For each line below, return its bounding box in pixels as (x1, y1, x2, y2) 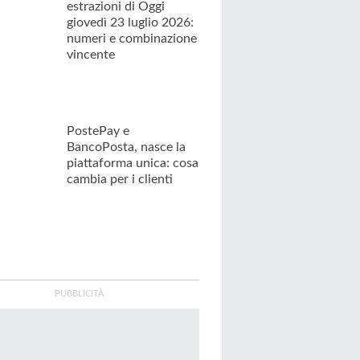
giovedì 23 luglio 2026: (67, 15, 194, 29)
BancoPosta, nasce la (67, 140, 186, 153)
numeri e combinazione (67, 31, 197, 45)
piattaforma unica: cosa (67, 156, 198, 170)
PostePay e (67, 124, 129, 137)
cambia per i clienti (67, 172, 173, 186)
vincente (67, 47, 115, 61)
